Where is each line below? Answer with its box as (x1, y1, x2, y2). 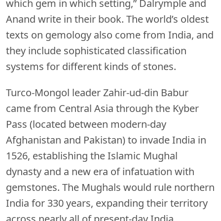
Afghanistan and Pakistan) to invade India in (6, 133, 206, 147)
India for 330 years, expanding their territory (6, 196, 208, 210)
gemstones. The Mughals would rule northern (6, 180, 215, 194)
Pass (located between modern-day (6, 117, 166, 131)
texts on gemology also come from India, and (6, 28, 214, 41)
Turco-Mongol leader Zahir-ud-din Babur (6, 85, 188, 99)
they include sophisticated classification (6, 43, 186, 57)
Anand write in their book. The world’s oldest (6, 12, 209, 26)
